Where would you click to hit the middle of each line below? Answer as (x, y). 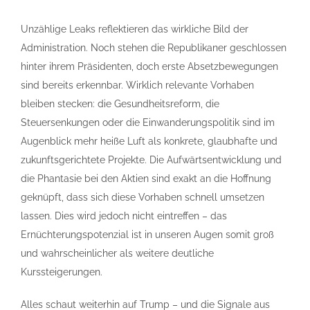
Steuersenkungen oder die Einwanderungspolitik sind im (148, 122)
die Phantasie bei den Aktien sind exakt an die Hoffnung (146, 179)
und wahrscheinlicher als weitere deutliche (117, 253)
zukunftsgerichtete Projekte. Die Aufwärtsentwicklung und (151, 160)
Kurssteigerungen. (62, 272)
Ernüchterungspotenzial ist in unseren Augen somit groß (147, 235)
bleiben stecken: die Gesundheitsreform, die (120, 104)
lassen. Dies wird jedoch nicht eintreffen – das (124, 216)
